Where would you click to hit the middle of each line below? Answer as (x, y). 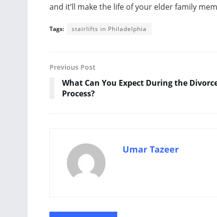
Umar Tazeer (151, 149)
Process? (78, 93)
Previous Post (72, 67)
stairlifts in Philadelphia (109, 29)
